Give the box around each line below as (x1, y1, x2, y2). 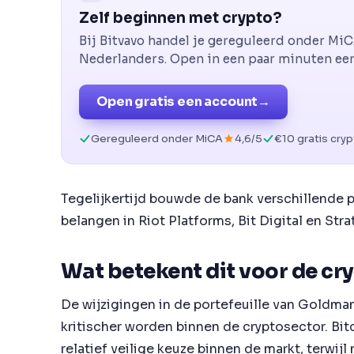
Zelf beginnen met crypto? (79, 8, 282, 27)
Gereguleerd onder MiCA (91, 131, 223, 145)
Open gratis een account (96, 92, 258, 110)
